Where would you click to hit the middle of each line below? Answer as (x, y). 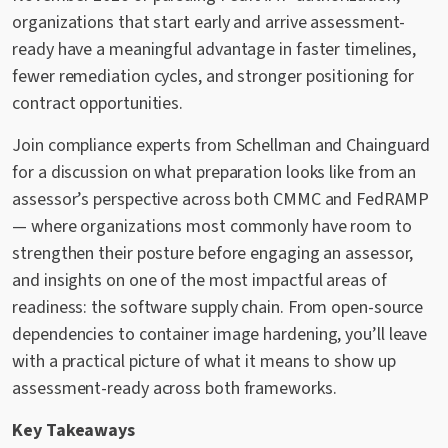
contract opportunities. (98, 103)
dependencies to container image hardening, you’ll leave (220, 334)
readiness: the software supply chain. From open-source (218, 307)
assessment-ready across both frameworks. (174, 388)
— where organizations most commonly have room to (212, 226)
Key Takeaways (73, 430)
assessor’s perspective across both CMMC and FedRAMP (220, 199)
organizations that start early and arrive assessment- (209, 22)
